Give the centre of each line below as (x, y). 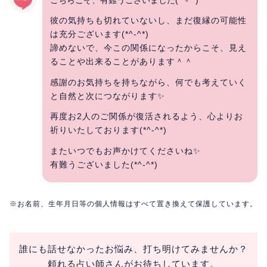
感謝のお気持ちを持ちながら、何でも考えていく (148, 82)
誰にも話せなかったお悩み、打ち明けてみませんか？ (133, 249)
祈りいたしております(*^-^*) (108, 130)
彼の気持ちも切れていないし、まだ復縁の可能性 (148, 20)
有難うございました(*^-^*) (104, 164)
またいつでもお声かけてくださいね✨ (125, 150)
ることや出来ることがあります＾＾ (122, 61)
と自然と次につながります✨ (108, 96)
